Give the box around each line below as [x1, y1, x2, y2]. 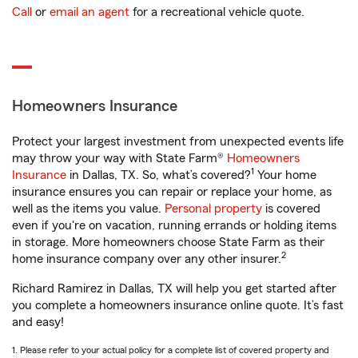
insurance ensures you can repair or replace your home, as [12, 185, 332, 198]
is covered [262, 202, 320, 215]
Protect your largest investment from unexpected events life [12, 135, 344, 148]
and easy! [12, 316, 64, 328]
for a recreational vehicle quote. [129, 6, 304, 18]
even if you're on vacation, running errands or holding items [12, 219, 336, 232]
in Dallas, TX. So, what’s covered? [66, 169, 251, 181]
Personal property [165, 202, 262, 215]
